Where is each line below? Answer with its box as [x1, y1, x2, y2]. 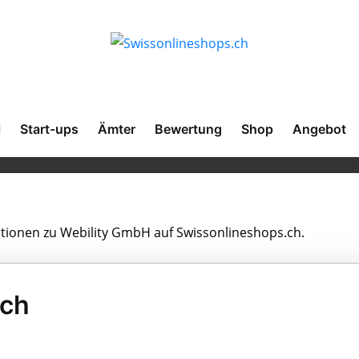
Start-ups [20, 121, 79, 137]
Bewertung [155, 121, 222, 137]
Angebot [292, 121, 346, 137]
